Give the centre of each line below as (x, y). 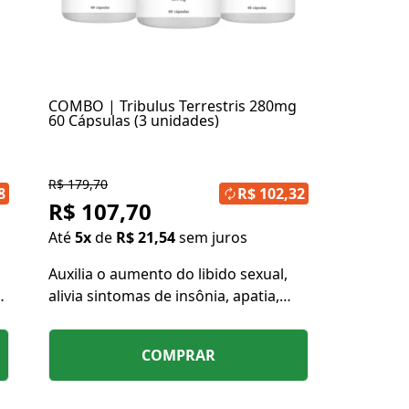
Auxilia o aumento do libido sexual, (168, 274)
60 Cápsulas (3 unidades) (134, 121)
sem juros (213, 237)
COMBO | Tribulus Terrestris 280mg (173, 106)
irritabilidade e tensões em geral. (162, 318)
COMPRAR (178, 355)
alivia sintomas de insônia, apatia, (164, 296)
